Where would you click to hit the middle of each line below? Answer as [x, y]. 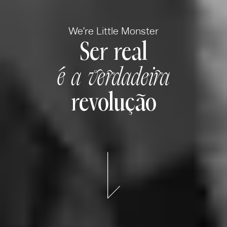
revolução [113, 102]
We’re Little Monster [113, 32]
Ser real [113, 52]
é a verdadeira [113, 77]
